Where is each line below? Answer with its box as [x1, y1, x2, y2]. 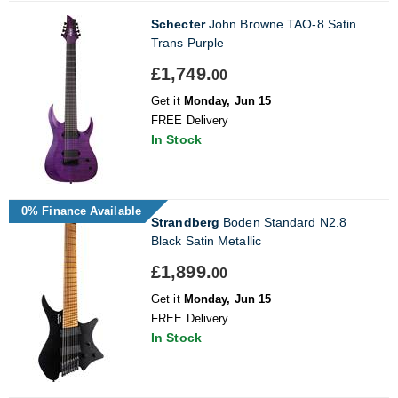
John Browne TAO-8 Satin [204, 16, 357, 31]
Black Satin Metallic [151, 233, 261, 248]
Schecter [151, 16, 205, 31]
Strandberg [151, 214, 219, 229]
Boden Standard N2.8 [219, 214, 346, 229]
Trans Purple [151, 35, 225, 50]
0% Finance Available [21, 203, 141, 218]
